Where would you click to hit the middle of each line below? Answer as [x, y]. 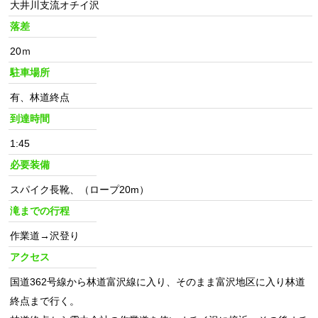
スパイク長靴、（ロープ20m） [79, 190]
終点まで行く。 [45, 301]
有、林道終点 [40, 97]
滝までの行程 [40, 211]
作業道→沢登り [45, 236]
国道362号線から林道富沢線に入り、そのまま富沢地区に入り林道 [158, 282]
